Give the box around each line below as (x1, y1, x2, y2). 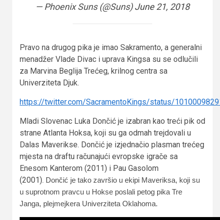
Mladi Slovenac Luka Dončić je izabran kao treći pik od (20, 116, 205, 126)
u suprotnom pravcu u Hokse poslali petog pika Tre (20, 187, 182, 196)
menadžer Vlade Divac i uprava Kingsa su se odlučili (20, 54, 198, 64)
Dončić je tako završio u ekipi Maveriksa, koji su (46, 175, 200, 184)
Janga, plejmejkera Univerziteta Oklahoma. (20, 199, 162, 208)
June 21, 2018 (135, 1, 190, 12)
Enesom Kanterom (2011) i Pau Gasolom (20, 163, 159, 173)
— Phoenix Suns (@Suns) (35, 1, 135, 12)
